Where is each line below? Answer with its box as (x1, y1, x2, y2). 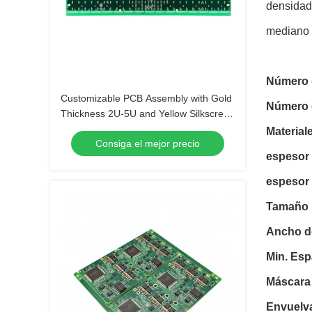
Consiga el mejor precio (95, 138, 200, 149)
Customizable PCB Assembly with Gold (61, 93, 232, 104)
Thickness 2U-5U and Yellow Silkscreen (61, 108, 235, 119)
